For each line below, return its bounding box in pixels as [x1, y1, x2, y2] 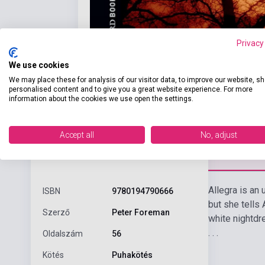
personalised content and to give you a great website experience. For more [9, 85, 253, 93]
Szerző [43, 207, 70, 217]
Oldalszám [43, 228, 83, 238]
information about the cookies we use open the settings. [9, 95, 193, 103]
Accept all [60, 130, 94, 140]
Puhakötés [111, 250, 153, 260]
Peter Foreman [111, 207, 170, 217]
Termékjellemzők [43, 146, 124, 159]
